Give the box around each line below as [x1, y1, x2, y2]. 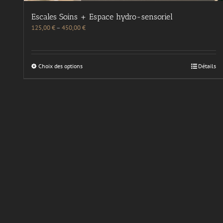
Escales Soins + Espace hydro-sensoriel [31, 11, 173, 21]
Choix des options [38, 62, 83, 70]
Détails [198, 62, 217, 70]
